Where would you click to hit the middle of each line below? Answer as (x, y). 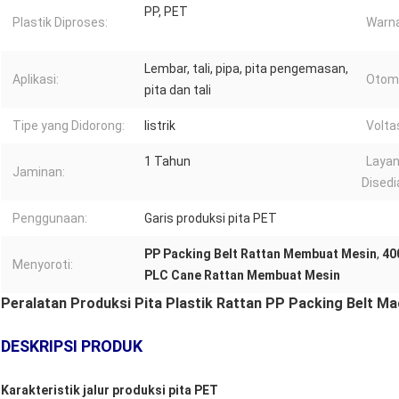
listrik (160, 126)
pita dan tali (178, 90)
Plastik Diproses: (60, 23)
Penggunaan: (50, 219)
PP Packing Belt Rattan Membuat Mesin (261, 254)
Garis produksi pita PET (211, 219)
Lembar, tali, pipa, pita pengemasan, (246, 69)
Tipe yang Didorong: (69, 126)
